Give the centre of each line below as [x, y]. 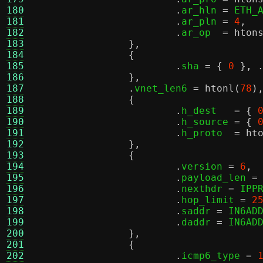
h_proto [208, 133]
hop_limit [211, 200]
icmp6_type [214, 256]
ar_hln [202, 10]
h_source [208, 122]
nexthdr [205, 189]
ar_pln [202, 21]
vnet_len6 [164, 88]
